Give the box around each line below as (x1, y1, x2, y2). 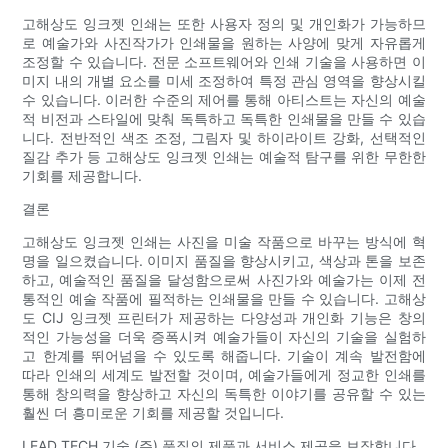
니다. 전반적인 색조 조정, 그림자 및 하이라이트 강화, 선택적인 (22, 129, 426, 147)
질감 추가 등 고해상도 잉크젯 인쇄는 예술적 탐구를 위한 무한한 (22, 148, 426, 166)
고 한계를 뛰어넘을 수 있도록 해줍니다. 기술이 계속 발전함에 (22, 347, 426, 365)
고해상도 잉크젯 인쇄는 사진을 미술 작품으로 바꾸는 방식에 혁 (22, 233, 426, 251)
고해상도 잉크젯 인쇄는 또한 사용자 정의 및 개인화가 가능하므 (22, 15, 426, 33)
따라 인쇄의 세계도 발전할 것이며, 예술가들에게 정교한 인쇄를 (22, 366, 426, 384)
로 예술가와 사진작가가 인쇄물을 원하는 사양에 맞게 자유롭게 (22, 34, 426, 52)
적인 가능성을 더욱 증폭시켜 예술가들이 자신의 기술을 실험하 (22, 328, 426, 346)
